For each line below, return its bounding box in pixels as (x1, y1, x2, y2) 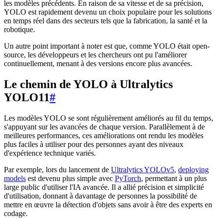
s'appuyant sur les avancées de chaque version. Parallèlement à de (4, 123, 205, 131)
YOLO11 (4, 91, 50, 104)
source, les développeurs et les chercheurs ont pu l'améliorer (4, 51, 187, 59)
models (4, 174, 26, 183)
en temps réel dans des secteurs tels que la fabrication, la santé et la (4, 17, 207, 25)
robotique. (4, 25, 35, 34)
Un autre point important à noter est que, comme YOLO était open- (4, 42, 210, 51)
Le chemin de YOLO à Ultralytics (4, 78, 173, 91)
